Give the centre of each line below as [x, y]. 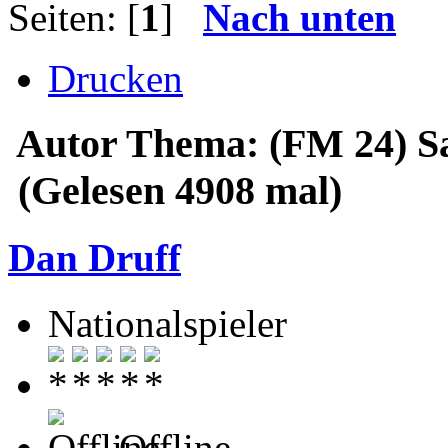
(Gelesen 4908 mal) [175, 190]
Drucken [115, 78]
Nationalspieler [167, 324]
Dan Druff [94, 257]
